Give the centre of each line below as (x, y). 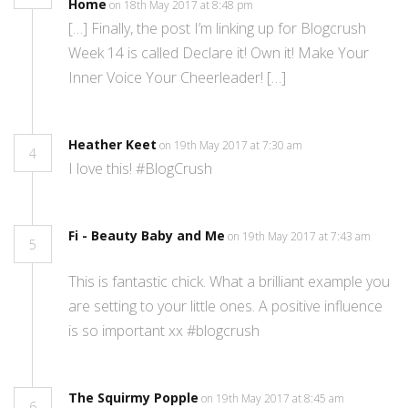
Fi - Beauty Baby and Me (147, 236)
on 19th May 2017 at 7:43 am (299, 237)
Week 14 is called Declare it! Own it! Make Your (219, 53)
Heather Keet (112, 145)
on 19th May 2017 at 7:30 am (232, 146)
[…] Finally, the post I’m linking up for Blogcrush (217, 29)
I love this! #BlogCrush (140, 169)
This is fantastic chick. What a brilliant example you (229, 282)
